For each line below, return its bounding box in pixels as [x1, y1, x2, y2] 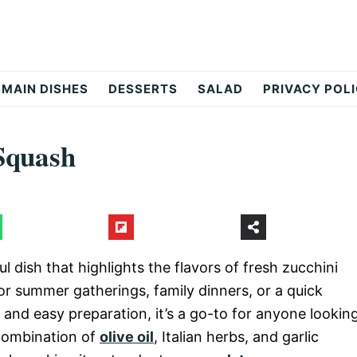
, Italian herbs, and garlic [154, 328, 319, 345]
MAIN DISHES [2, 81, 88, 96]
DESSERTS [108, 81, 178, 96]
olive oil [100, 328, 154, 345]
